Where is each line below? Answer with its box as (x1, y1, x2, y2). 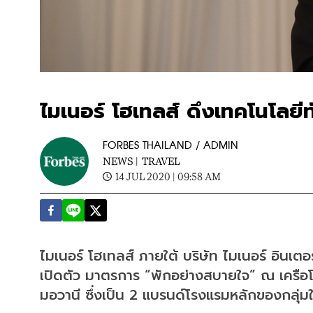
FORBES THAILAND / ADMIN (103, 139, 238, 152)
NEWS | (103, 154, 138, 167)
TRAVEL (142, 154, 180, 167)
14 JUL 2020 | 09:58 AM (115, 170, 221, 182)
